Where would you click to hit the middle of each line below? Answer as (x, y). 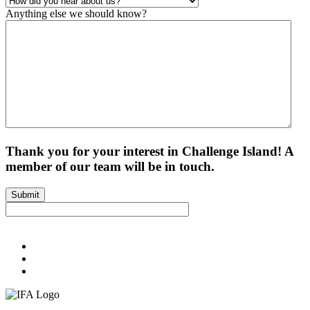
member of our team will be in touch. (110, 167)
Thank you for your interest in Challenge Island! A (149, 152)
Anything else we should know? (76, 14)
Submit (25, 194)
